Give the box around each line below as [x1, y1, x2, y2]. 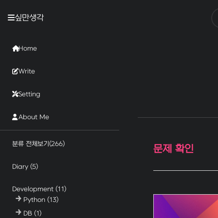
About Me [18, 113, 49, 121]
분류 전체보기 [12, 140, 49, 147]
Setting [18, 91, 40, 98]
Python [23, 196, 48, 203]
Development [12, 185, 55, 193]
